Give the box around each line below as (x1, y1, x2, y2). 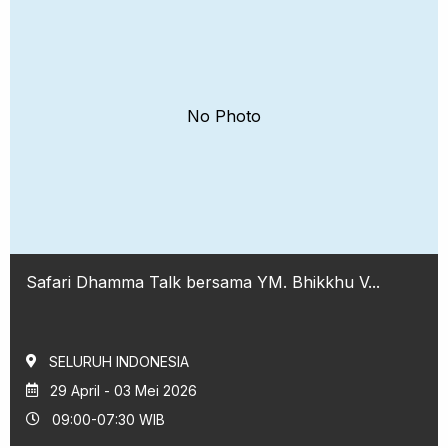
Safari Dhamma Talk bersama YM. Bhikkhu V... (26, 271, 380, 292)
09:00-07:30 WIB (52, 410, 165, 428)
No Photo (187, 106, 261, 127)
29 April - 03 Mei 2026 (50, 381, 197, 399)
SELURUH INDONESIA (49, 352, 189, 370)
